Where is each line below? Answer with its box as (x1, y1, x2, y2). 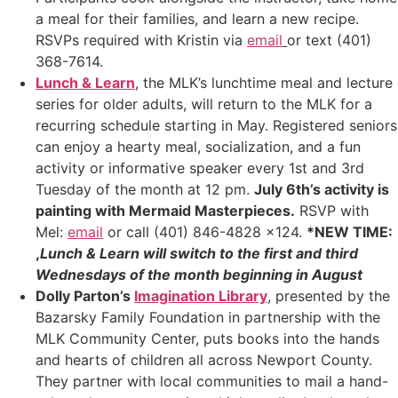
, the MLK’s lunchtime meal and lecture (135, 74, 393, 92)
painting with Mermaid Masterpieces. (36, 202, 295, 220)
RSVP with (295, 202, 369, 220)
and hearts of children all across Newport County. (36, 351, 372, 370)
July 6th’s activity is (254, 180, 389, 199)
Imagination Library (134, 287, 267, 306)
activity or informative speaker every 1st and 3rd (36, 159, 364, 178)
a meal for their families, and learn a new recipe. (36, 10, 359, 28)
